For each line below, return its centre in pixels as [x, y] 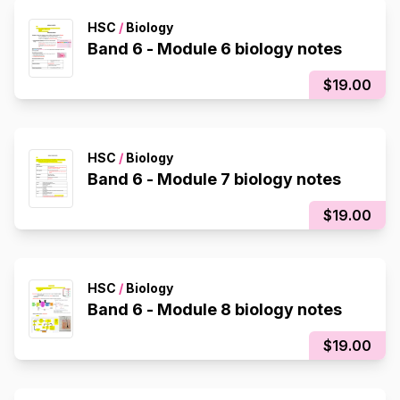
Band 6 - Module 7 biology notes [214, 179]
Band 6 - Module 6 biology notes [215, 49]
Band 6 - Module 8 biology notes [215, 309]
